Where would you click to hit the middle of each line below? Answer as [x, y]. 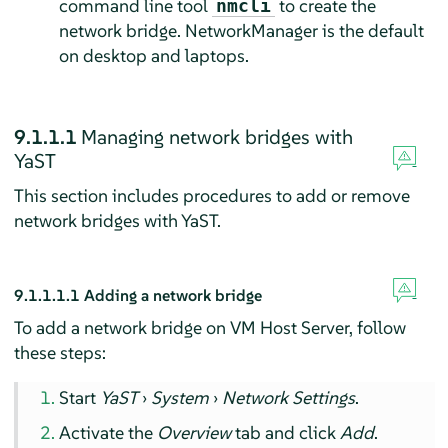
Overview [194, 432]
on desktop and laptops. [153, 55]
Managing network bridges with [216, 136]
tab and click [286, 432]
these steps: [59, 352]
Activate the [108, 432]
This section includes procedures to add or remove [211, 195]
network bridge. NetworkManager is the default [241, 30]
